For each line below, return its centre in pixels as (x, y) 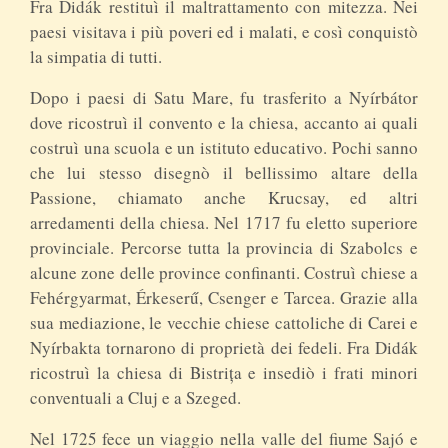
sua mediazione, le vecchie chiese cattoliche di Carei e (224, 322)
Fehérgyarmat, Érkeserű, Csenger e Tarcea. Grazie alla (224, 297)
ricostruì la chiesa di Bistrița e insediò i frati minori (224, 372)
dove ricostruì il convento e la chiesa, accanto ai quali (224, 122)
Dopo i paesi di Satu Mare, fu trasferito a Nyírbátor (224, 97)
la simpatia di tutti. (96, 56)
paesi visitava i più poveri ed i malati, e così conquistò (224, 31)
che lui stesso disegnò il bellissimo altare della (224, 172)
